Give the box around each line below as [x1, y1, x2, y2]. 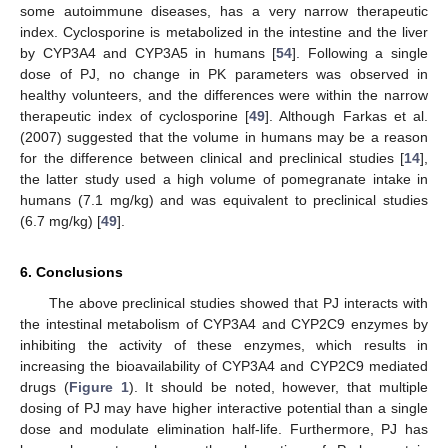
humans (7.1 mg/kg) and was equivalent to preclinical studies [20, 191, 428, 208]
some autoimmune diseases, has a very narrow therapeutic [20, 2, 428, 19]
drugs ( [20, 378, 69, 395]
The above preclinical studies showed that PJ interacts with [48, 294, 428, 311]
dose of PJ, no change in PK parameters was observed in [20, 65, 428, 82]
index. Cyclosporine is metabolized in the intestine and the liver [20, 23, 428, 40]
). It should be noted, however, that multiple [128, 378, 429, 395]
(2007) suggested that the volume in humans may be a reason [20, 128, 428, 145]
